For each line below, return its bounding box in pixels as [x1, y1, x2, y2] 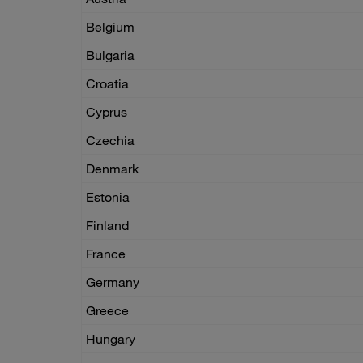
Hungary [86, 331, 135, 348]
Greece [86, 302, 129, 319]
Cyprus [86, 104, 127, 121]
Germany [86, 274, 139, 291]
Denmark [86, 160, 139, 177]
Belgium [86, 19, 135, 36]
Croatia [86, 75, 129, 92]
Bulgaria [86, 47, 135, 64]
